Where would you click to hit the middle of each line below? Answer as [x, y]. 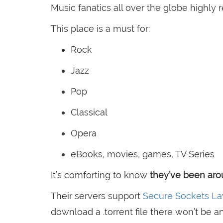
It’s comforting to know [100, 175]
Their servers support [97, 196]
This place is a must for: [100, 29]
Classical [89, 112]
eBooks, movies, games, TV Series [143, 154]
